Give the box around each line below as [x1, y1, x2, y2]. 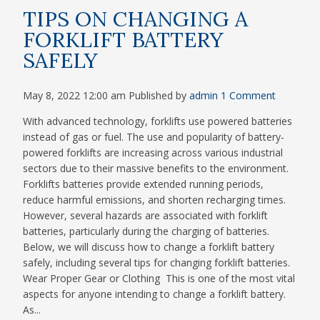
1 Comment [221, 89, 276, 102]
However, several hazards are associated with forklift [23, 209, 269, 222]
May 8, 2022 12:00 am [23, 89, 126, 102]
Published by [129, 89, 190, 102]
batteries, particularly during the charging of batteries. [23, 224, 270, 238]
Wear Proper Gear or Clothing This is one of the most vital [23, 271, 296, 285]
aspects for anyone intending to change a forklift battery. [23, 287, 286, 301]
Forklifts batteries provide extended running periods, [23, 177, 264, 191]
